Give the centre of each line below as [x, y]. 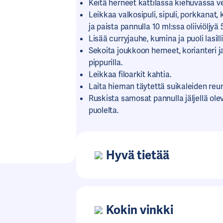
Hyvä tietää [137, 155]
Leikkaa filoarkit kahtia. [130, 74]
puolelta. [104, 110]
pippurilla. [106, 62]
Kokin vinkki [139, 210]
